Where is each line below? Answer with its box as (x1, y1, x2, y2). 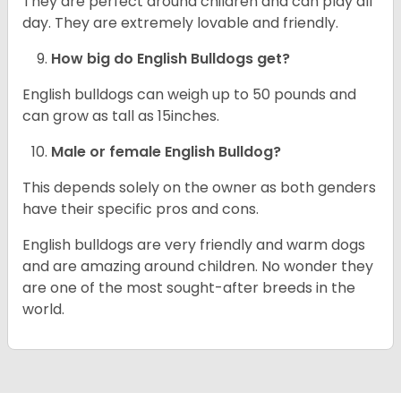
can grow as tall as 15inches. (22, 106, 223, 127)
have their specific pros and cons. (22, 199, 262, 220)
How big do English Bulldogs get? (51, 48, 290, 70)
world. (22, 299, 64, 320)
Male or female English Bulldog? (51, 141, 281, 163)
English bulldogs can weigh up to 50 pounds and (22, 84, 356, 106)
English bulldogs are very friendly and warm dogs (22, 235, 365, 256)
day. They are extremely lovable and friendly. (22, 13, 342, 34)
